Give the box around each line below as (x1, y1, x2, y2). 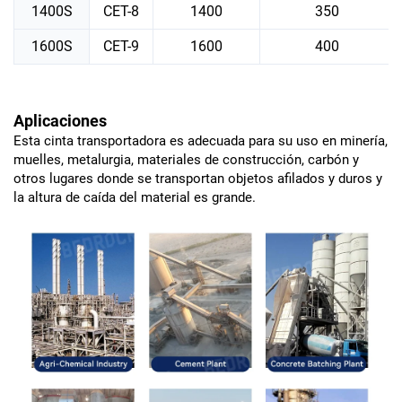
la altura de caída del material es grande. (13, 188, 256, 205)
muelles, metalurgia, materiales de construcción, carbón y (13, 151, 359, 168)
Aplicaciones (13, 110, 107, 130)
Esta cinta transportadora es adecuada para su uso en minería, (13, 132, 388, 149)
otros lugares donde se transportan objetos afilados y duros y (13, 170, 382, 187)
